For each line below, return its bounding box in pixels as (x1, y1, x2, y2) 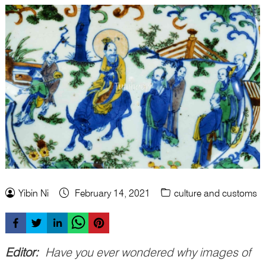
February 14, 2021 (75, 188, 150, 199)
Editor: (5, 245, 45, 260)
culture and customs (174, 188, 257, 199)
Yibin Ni (18, 188, 49, 199)
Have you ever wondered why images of (45, 245, 251, 260)
